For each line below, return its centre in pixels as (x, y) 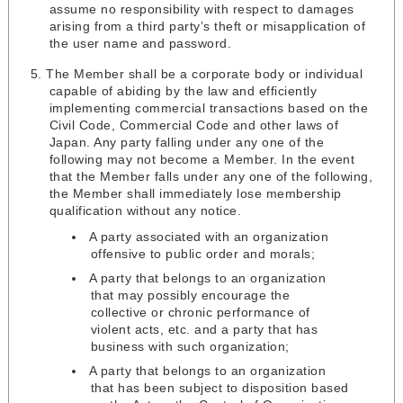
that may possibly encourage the (190, 296)
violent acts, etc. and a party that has (204, 330)
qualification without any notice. (145, 211)
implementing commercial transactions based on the (209, 108)
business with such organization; (190, 347)
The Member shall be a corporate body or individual (205, 74)
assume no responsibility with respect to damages (201, 9)
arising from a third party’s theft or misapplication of (207, 27)
